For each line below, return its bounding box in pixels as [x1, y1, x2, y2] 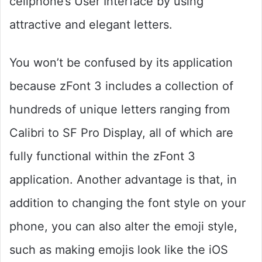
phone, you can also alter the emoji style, [9, 219, 237, 233]
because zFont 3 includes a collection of [9, 78, 233, 93]
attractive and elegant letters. [9, 17, 173, 32]
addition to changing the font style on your [9, 195, 246, 210]
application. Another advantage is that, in [9, 172, 237, 187]
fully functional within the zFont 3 [9, 149, 195, 163]
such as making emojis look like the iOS [9, 242, 228, 257]
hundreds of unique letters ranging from [9, 102, 230, 116]
